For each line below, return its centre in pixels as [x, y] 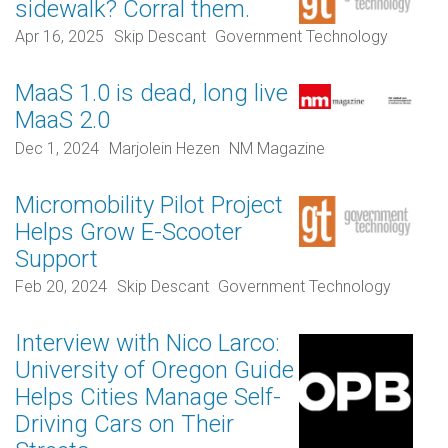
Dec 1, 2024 [57, 148]
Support [56, 258]
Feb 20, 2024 [61, 287]
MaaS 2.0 [62, 120]
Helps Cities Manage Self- [148, 397]
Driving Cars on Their [124, 424]
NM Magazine [277, 148]
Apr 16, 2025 [59, 37]
